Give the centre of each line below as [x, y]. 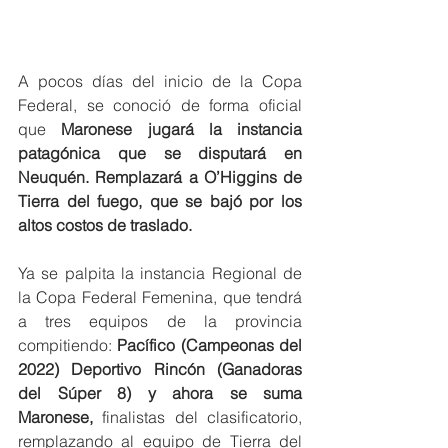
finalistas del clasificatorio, [197, 416]
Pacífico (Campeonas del [207, 344]
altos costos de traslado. [107, 224]
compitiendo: [65, 344]
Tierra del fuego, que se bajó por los [160, 200]
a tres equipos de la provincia [160, 320]
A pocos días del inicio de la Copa [160, 80]
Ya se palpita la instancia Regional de [160, 272]
